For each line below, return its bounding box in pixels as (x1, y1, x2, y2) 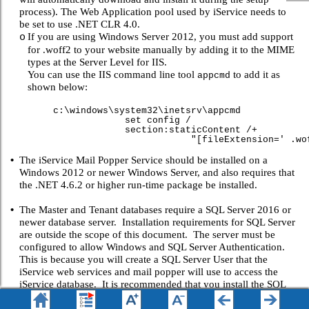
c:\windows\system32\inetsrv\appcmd (52, 105, 241, 116)
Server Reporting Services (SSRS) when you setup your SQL (19, 290, 279, 302)
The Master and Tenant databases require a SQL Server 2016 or (19, 203, 291, 215)
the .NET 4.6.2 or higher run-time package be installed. (19, 178, 263, 190)
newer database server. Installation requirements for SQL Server (19, 215, 295, 228)
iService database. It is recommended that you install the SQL (19, 277, 286, 290)
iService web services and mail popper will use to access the (19, 265, 278, 277)
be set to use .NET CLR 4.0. (19, 17, 140, 30)
